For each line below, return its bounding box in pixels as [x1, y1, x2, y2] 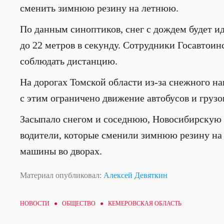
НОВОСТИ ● [20, 200, 62, 207]
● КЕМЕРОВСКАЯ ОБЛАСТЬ [95, 200, 181, 207]
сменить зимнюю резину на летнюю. [20, 2, 183, 13]
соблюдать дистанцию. [20, 55, 117, 66]
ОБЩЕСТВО [62, 200, 95, 207]
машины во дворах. [20, 145, 102, 156]
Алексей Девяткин [103, 171, 167, 179]
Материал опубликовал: [20, 171, 103, 179]
